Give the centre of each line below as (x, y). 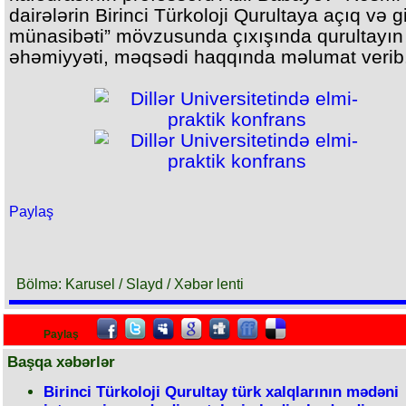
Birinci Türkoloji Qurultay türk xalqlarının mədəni (221, 392)
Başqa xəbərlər (61, 362)
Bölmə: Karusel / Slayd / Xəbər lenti (130, 284)
